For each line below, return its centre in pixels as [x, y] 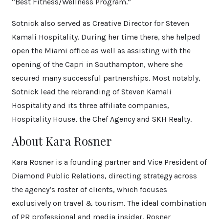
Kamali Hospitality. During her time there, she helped [106, 37]
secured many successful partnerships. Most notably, [106, 78]
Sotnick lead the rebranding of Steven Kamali [92, 92]
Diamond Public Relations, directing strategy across [104, 176]
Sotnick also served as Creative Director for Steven [100, 23]
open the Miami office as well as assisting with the [101, 51]
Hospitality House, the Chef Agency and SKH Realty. [102, 119]
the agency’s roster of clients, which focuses [89, 190]
